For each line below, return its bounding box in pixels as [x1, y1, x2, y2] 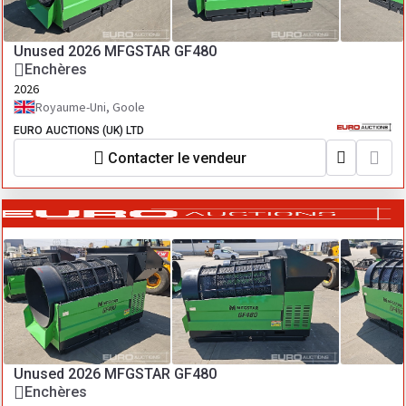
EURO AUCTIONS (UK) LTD [14, 124, 144, 137]
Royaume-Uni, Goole [35, 99, 145, 115]
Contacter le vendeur [108, 149, 246, 167]
